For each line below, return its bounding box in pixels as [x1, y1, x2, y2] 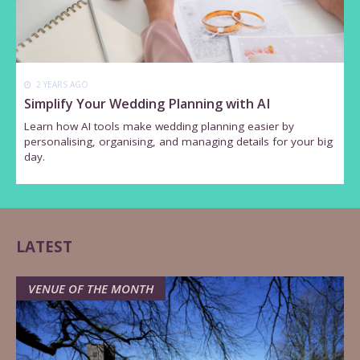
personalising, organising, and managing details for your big [24, 133, 333, 149]
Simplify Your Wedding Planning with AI [24, 95, 271, 113]
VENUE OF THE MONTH [28, 280, 153, 297]
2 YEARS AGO [34, 79, 89, 91]
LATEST [16, 235, 72, 256]
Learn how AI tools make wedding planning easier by [24, 118, 295, 133]
